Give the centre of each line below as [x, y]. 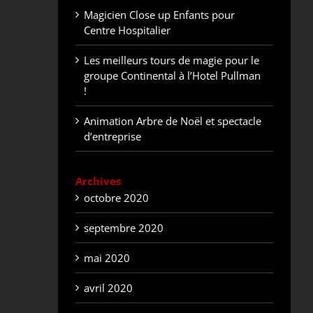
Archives [99, 181]
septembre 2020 [124, 228]
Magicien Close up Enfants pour [160, 15]
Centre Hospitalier [128, 30]
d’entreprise [113, 137]
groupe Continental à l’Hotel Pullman [173, 76]
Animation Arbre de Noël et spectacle [173, 121]
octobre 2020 [117, 198]
